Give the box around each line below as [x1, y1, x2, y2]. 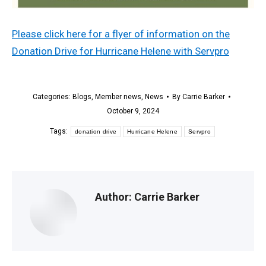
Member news [94, 93, 141, 102]
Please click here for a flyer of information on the [12, 28, 230, 40]
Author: [95, 191, 132, 204]
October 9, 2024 [107, 107, 159, 116]
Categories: [32, 93, 72, 102]
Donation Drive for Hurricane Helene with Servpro [12, 45, 229, 58]
